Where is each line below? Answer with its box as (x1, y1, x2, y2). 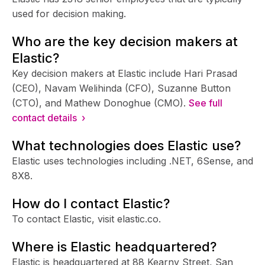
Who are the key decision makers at (12, 33, 238, 49)
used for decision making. (12, 7, 126, 20)
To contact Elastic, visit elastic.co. (12, 212, 161, 225)
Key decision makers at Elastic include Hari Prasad (12, 67, 237, 79)
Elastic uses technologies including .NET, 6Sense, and (12, 154, 253, 167)
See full (189, 96, 222, 109)
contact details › (12, 111, 85, 124)
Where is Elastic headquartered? (12, 238, 216, 254)
